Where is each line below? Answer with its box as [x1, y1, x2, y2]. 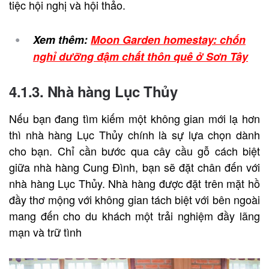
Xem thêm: [33, 31, 91, 47]
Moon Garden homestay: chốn [91, 31, 246, 47]
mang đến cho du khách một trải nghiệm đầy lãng [9, 207, 260, 223]
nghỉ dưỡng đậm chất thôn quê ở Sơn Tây [33, 48, 248, 64]
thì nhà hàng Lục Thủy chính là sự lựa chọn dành [9, 126, 260, 142]
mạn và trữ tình [9, 223, 82, 240]
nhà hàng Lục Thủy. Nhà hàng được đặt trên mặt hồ [9, 175, 260, 191]
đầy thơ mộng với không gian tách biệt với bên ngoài [9, 191, 260, 207]
